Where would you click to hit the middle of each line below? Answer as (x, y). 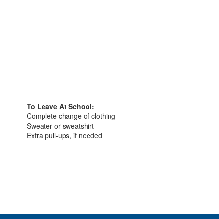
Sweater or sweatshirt (60, 126)
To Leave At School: (61, 106)
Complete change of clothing (71, 116)
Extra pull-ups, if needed (65, 135)
